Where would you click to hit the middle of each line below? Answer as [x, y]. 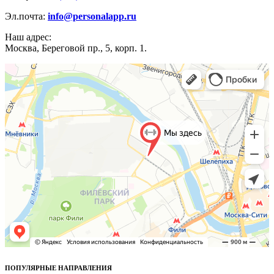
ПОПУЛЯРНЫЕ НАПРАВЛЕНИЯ [58, 268]
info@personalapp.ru [92, 16]
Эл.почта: [26, 16]
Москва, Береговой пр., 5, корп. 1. [76, 48]
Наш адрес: [28, 37]
